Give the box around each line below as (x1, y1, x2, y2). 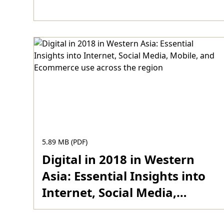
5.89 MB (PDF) (42, 137, 88, 146)
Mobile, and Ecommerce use (42, 200, 209, 217)
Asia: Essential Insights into (42, 167, 206, 184)
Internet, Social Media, (42, 184, 177, 200)
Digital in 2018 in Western (42, 151, 195, 167)
